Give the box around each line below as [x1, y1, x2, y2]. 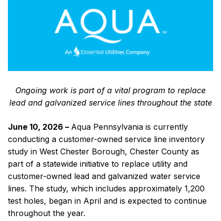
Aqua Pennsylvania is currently [71, 121, 188, 132]
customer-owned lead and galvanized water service [8, 171, 200, 181]
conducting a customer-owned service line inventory [8, 134, 205, 144]
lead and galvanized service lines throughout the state [9, 97, 212, 108]
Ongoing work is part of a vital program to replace [15, 85, 206, 95]
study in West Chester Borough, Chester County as [8, 146, 199, 156]
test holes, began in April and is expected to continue [8, 195, 207, 206]
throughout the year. [8, 208, 85, 218]
